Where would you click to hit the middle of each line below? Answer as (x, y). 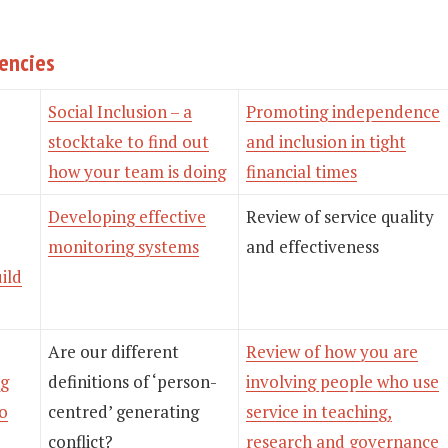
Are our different (113, 351)
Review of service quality (340, 216)
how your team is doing (137, 171)
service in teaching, (319, 411)
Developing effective (127, 216)
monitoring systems (123, 246)
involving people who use (342, 381)
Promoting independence (343, 111)
